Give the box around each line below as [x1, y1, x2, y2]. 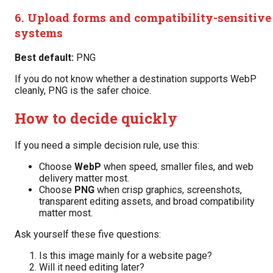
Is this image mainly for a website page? [39, 250, 212, 262]
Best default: [15, 51, 74, 63]
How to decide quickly [15, 108, 177, 128]
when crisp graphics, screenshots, [94, 184, 242, 196]
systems [15, 24, 63, 40]
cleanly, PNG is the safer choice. [15, 84, 151, 96]
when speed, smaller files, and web [101, 161, 253, 173]
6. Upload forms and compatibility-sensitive [15, 9, 271, 25]
